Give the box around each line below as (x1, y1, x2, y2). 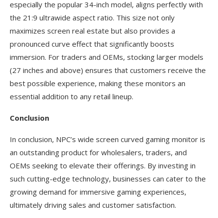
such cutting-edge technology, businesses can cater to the (10, 174, 206, 184)
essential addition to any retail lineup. (10, 91, 133, 102)
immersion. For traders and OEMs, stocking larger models (10, 52, 203, 62)
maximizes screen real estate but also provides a (10, 26, 175, 36)
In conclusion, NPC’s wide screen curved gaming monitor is (10, 134, 205, 145)
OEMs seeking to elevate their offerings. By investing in (10, 161, 196, 171)
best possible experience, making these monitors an (10, 78, 185, 89)
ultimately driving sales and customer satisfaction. (10, 200, 176, 210)
